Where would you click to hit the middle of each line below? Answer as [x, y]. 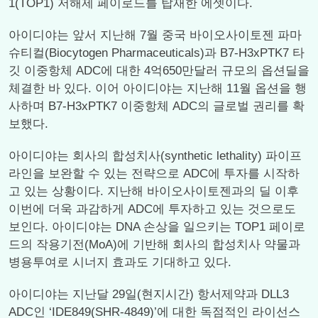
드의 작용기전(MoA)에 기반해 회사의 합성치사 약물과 [154, 245]
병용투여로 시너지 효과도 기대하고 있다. [120, 262]
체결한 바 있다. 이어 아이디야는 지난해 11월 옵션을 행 [158, 88]
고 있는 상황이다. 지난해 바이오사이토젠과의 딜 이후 [154, 191]
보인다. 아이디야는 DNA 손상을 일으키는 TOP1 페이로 [157, 227]
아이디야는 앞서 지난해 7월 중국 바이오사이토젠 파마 [155, 35]
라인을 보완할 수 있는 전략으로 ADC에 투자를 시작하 [154, 174]
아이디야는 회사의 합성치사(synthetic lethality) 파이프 [155, 156]
